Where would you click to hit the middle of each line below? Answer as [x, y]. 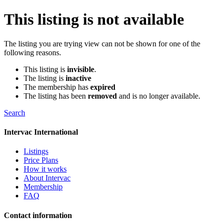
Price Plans [41, 160]
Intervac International [41, 132]
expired [103, 87]
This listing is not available [94, 19]
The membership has [57, 87]
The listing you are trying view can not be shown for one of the [102, 43]
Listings [36, 151]
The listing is [45, 78]
